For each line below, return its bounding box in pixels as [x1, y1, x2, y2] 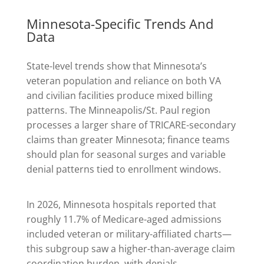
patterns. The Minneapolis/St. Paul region [26, 104, 210, 117]
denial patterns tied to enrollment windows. [26, 163, 221, 176]
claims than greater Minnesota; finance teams [26, 133, 230, 147]
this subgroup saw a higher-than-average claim [26, 242, 235, 256]
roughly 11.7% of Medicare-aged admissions [26, 213, 222, 226]
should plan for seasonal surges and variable [26, 148, 226, 161]
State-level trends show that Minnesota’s [26, 60, 207, 73]
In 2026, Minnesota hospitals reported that [26, 198, 216, 212]
